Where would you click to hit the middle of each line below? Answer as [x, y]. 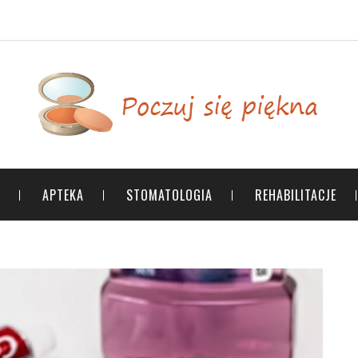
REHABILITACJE [296, 195]
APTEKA [63, 195]
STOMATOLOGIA [169, 195]
